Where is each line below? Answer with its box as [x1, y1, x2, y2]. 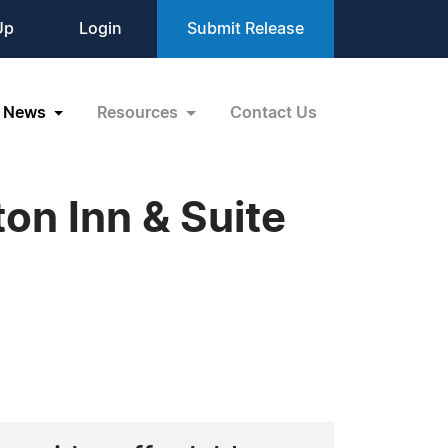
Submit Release [187, 21, 304, 37]
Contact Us [230, 104, 317, 121]
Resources [97, 104, 183, 121]
